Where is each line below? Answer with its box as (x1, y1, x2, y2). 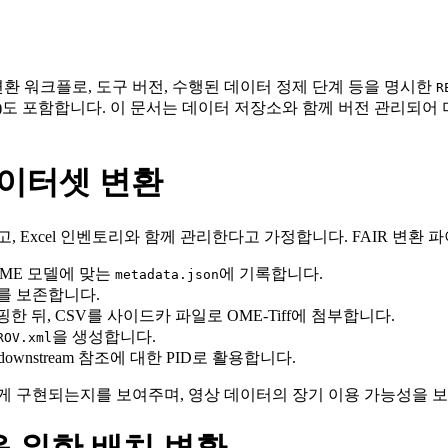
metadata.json (115, 266, 219, 282)
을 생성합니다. (52, 327, 156, 345)
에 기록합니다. (219, 264, 323, 282)
